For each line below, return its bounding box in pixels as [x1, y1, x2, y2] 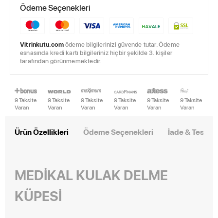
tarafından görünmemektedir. [20, 56, 102, 65]
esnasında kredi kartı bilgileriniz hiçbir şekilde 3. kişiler [20, 48, 173, 57]
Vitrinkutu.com [20, 40, 65, 49]
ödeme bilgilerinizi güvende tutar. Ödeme [65, 40, 180, 49]
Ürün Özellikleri [15, 127, 69, 137]
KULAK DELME [76, 165, 168, 183]
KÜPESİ [15, 186, 65, 204]
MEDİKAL [15, 165, 76, 183]
